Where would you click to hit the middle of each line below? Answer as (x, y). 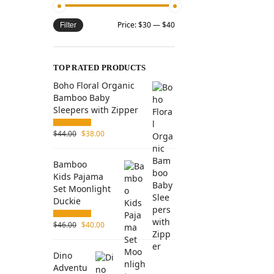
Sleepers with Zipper (96, 110)
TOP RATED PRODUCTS (100, 68)
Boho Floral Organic (94, 86)
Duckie (67, 201)
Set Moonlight (82, 188)
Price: (128, 25)
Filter (68, 25)
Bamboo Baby (81, 98)
